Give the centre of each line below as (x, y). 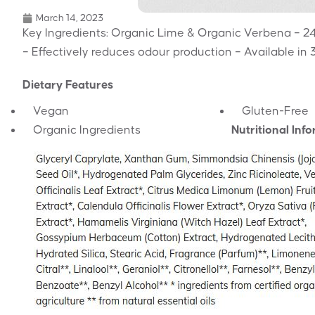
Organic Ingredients (87, 130)
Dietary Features (68, 85)
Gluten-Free (275, 111)
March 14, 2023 (70, 18)
